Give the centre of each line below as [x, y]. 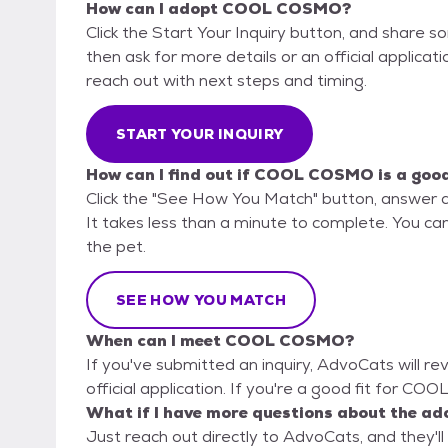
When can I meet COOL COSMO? [220, 341]
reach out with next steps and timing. [226, 81]
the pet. [116, 247]
